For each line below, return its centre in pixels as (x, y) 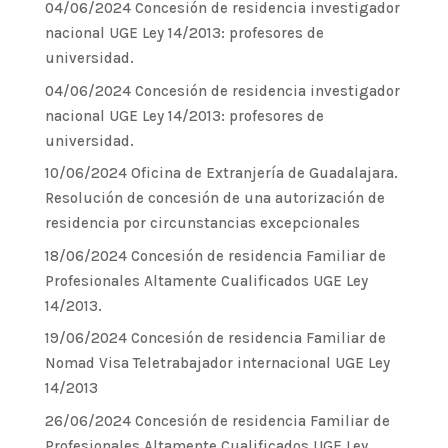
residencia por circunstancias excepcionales (202, 223)
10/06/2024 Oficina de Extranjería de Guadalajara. (221, 173)
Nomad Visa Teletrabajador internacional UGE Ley (217, 363)
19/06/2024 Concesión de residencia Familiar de (215, 338)
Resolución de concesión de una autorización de (214, 198)
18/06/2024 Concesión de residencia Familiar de (215, 255)
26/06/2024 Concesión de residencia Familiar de (217, 420)
